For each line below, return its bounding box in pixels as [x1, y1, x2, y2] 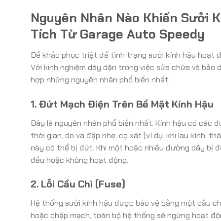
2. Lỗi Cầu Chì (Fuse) [31, 178, 125, 191]
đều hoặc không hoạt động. [31, 154, 128, 165]
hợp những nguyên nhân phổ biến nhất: [31, 74, 170, 85]
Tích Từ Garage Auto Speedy [31, 26, 205, 42]
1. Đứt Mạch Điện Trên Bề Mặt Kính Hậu [31, 97, 214, 110]
